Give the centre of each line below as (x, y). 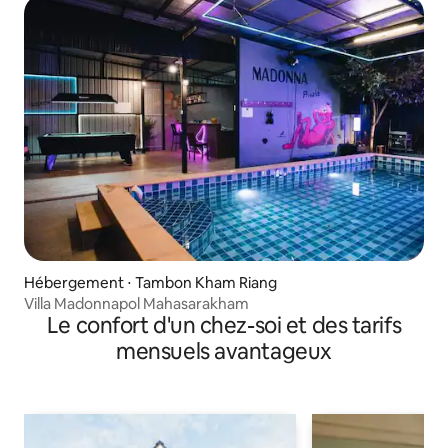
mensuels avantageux (224, 351)
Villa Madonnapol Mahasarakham (136, 303)
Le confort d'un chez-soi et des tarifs (224, 325)
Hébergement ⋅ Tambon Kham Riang (150, 282)
